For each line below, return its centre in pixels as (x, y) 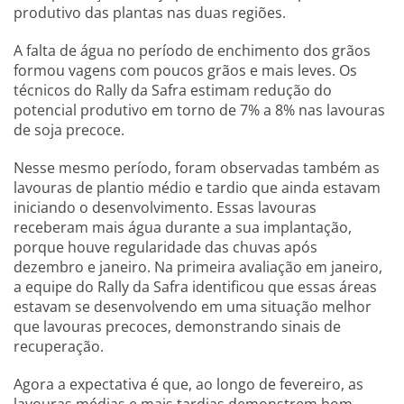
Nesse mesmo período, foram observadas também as (197, 168)
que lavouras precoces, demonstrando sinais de (177, 327)
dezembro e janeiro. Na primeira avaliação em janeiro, (198, 267)
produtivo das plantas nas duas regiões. (150, 13)
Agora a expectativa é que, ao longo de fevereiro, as (188, 385)
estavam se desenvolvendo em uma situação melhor (193, 307)
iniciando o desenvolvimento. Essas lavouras (165, 208)
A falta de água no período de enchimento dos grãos (192, 51)
